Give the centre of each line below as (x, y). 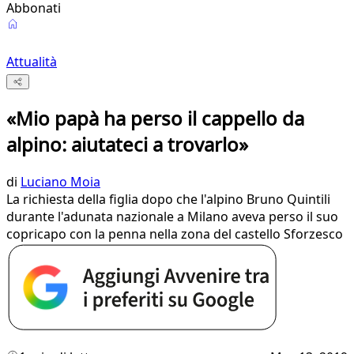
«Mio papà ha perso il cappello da (155, 119)
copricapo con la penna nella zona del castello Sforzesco (175, 234)
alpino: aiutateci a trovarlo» (127, 145)
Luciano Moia (60, 182)
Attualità (32, 62)
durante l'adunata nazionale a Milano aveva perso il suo (172, 217)
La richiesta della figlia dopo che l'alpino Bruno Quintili (168, 200)
